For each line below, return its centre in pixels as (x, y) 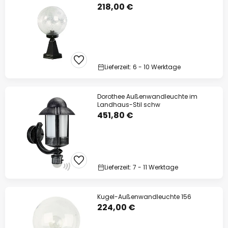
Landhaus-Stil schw (129, 105)
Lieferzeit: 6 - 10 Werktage (142, 67)
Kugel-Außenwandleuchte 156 (144, 197)
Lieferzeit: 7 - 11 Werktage (141, 167)
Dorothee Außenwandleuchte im (147, 96)
